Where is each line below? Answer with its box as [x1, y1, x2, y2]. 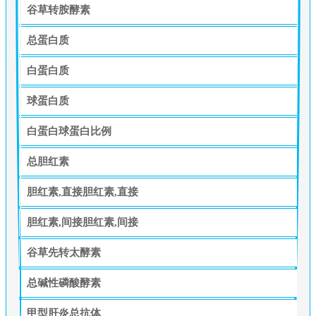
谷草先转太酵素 [26, 246, 101, 258]
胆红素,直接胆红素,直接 [26, 186, 138, 197]
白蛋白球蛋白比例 [26, 125, 111, 137]
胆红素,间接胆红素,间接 [26, 216, 138, 228]
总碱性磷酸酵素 [26, 276, 101, 288]
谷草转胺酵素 [26, 4, 90, 16]
